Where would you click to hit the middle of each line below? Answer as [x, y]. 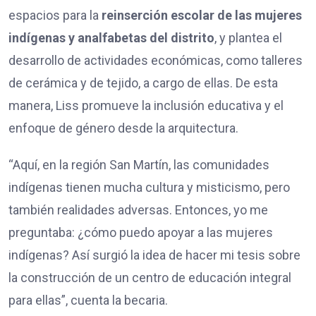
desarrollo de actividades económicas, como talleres [156, 60]
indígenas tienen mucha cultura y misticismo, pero [149, 187]
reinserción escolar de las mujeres [202, 15]
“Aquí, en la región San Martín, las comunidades [139, 164]
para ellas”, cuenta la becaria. [88, 300]
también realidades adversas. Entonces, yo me [138, 209]
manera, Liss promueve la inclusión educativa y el [146, 105]
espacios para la [55, 15]
